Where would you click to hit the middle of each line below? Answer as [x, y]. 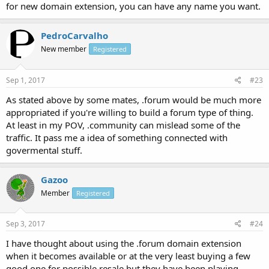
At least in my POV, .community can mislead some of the [123, 125]
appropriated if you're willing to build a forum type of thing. [130, 112]
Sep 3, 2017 [26, 224]
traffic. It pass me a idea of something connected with [117, 137]
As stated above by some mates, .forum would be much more [134, 99]
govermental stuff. [44, 150]
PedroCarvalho [74, 35]
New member [64, 49]
